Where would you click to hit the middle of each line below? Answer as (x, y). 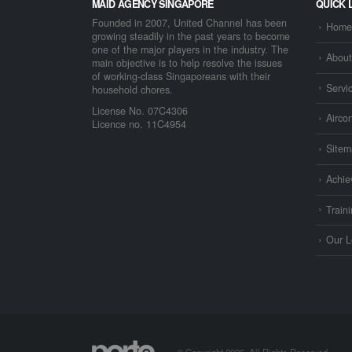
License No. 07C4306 (140, 111)
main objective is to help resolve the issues (187, 63)
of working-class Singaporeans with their (181, 77)
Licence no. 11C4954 (139, 125)
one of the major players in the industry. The (190, 50)
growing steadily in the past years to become (191, 37)
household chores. (132, 90)
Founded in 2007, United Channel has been (189, 23)
